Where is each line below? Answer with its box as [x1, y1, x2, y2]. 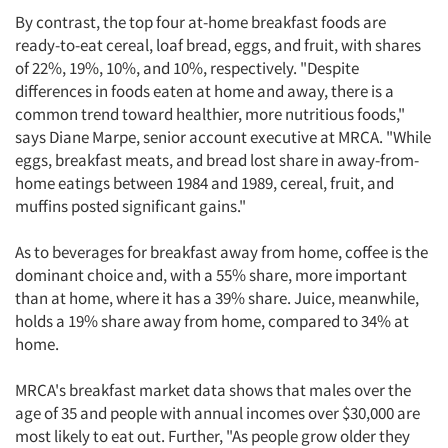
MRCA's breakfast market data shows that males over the [15, 379, 411, 401]
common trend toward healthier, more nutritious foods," [15, 103, 405, 125]
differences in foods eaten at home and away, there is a [15, 80, 394, 102]
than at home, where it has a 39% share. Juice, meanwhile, [15, 287, 419, 309]
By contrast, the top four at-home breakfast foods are [15, 11, 386, 33]
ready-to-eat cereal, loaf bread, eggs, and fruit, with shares [15, 34, 421, 56]
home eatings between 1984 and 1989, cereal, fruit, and [15, 172, 394, 194]
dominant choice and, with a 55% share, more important [15, 264, 407, 286]
